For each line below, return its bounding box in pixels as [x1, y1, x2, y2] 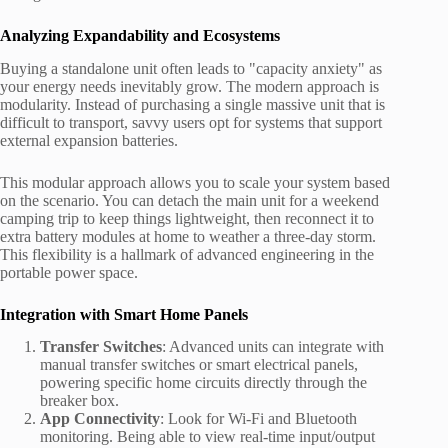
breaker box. [40, 392, 119, 410]
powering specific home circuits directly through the [40, 374, 367, 392]
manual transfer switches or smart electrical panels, [40, 356, 358, 374]
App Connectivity [40, 410, 160, 428]
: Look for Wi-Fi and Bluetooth [160, 410, 357, 428]
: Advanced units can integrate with [162, 338, 384, 356]
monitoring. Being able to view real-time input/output [40, 428, 375, 446]
